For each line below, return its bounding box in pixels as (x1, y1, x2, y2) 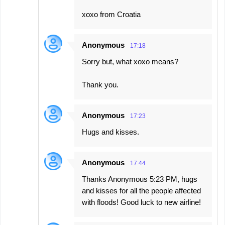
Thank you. (82, 80, 119, 89)
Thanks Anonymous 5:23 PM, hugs (82, 175, 197, 183)
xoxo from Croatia (82, 10, 141, 19)
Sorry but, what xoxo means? (82, 57, 178, 66)
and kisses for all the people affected (82, 186, 201, 195)
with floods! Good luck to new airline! (82, 198, 201, 206)
